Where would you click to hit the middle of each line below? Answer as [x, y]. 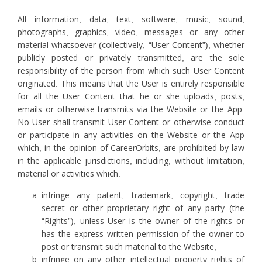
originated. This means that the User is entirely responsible [131, 84]
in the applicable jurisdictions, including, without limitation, [131, 161]
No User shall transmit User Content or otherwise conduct [131, 122]
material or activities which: [69, 174]
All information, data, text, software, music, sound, [131, 19]
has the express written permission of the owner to [143, 234]
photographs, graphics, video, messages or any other [131, 32]
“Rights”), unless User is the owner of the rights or [143, 221]
